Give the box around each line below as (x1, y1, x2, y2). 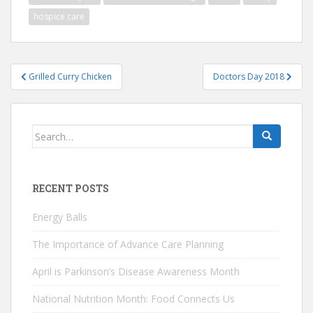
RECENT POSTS (32, 182, 109, 196)
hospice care (34, 10, 85, 23)
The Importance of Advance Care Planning (32, 238, 224, 252)
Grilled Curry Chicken (29, 71, 112, 83)
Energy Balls (32, 210, 87, 224)
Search (31, 125, 66, 139)
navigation (10, 79, 103, 102)
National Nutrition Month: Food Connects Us (32, 292, 235, 306)
